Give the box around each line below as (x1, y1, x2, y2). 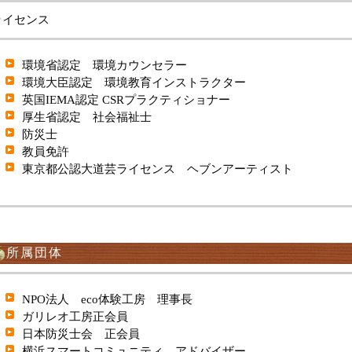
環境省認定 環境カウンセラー (22, 58, 187, 71)
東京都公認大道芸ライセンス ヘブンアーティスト (22, 162, 293, 175)
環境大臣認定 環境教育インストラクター (22, 75, 246, 89)
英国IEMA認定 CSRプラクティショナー (22, 93, 230, 106)
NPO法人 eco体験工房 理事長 (22, 292, 192, 306)
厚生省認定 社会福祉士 (22, 110, 152, 123)
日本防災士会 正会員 (22, 327, 140, 340)
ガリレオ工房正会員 (22, 310, 128, 323)
